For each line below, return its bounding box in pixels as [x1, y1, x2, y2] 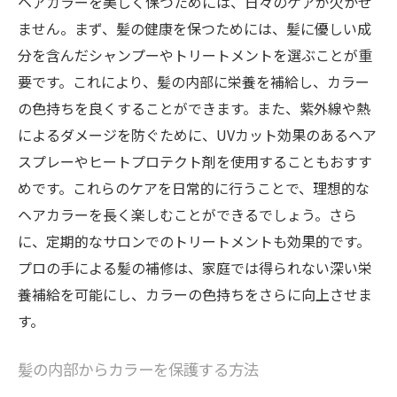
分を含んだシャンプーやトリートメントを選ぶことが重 [18, 44, 372, 66]
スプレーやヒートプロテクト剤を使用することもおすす [18, 151, 372, 172]
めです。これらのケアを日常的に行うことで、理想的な [18, 177, 370, 198]
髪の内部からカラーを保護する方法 [18, 364, 259, 379]
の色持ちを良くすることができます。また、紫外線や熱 [18, 97, 370, 119]
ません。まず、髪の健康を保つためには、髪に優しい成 [18, 18, 371, 39]
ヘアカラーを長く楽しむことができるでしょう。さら [18, 204, 357, 225]
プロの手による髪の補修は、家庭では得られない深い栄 [18, 257, 372, 278]
